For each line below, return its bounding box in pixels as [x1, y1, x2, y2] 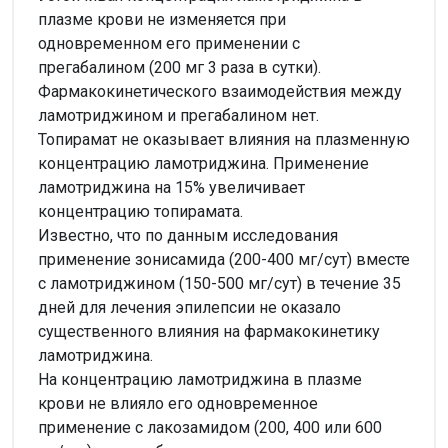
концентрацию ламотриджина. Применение [38, 153, 369, 173]
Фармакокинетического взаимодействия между [38, 81, 402, 101]
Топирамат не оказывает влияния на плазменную [38, 129, 410, 149]
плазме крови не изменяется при [38, 9, 286, 29]
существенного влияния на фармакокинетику [38, 321, 380, 341]
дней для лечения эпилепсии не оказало [38, 297, 341, 317]
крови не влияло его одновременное [38, 393, 318, 413]
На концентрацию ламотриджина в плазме [38, 369, 362, 389]
